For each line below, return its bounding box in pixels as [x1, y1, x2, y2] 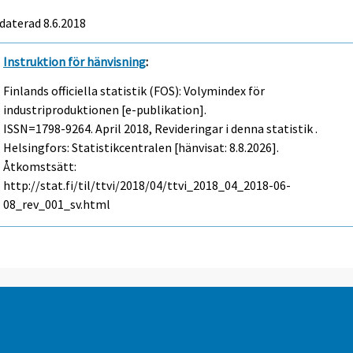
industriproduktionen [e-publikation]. [3, 101, 207, 117]
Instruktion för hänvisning [3, 53, 147, 69]
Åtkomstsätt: [3, 158, 77, 174]
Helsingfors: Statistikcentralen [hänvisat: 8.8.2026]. [3, 139, 280, 155]
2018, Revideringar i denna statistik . [121, 120, 318, 136]
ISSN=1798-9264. [3, 120, 96, 136]
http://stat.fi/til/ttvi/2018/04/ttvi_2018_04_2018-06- [3, 176, 292, 193]
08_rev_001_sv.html [3, 195, 111, 212]
